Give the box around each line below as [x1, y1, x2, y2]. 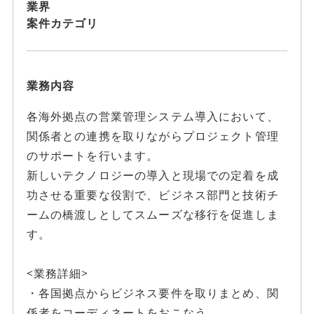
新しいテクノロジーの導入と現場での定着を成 [26, 168, 279, 183]
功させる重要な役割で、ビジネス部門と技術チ [26, 188, 279, 203]
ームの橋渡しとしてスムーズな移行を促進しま [26, 207, 279, 222]
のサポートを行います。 [26, 149, 159, 163]
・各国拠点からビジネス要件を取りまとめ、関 [26, 286, 279, 301]
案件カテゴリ [26, 15, 99, 30]
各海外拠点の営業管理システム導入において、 [26, 109, 279, 124]
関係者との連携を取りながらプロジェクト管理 [26, 129, 279, 144]
